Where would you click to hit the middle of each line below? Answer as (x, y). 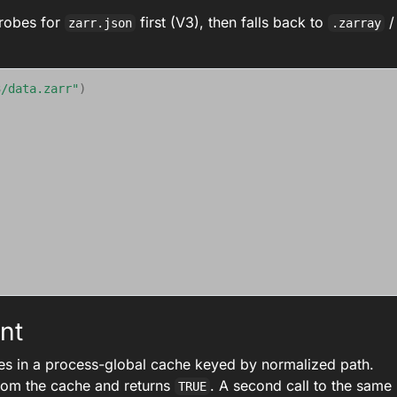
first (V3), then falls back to (232, 22)
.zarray (357, 23)
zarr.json (101, 23)
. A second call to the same (301, 385)
